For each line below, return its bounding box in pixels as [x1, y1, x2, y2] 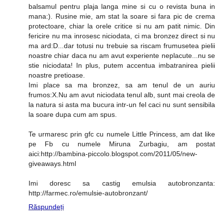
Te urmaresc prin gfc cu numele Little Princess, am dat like [28, 130, 215, 138]
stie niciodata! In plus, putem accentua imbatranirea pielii [28, 61, 215, 70]
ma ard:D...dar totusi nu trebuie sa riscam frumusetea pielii [28, 42, 215, 50]
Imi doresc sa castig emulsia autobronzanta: [28, 179, 215, 188]
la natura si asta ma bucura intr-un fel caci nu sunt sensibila [28, 101, 215, 109]
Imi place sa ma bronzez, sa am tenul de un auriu [28, 81, 215, 89]
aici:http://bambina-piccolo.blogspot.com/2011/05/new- [28, 150, 197, 158]
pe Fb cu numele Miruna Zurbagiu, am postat [28, 140, 215, 148]
